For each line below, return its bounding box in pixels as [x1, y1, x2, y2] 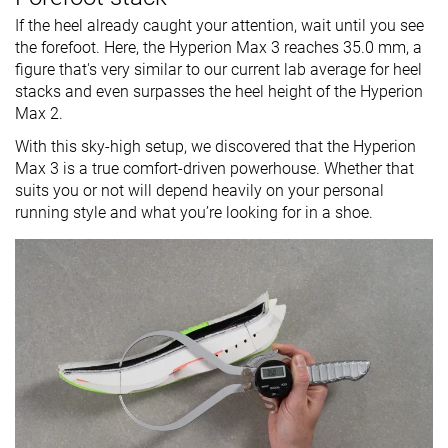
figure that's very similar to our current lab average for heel [15, 60, 422, 80]
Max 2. [15, 104, 63, 124]
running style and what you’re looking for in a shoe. [15, 203, 373, 223]
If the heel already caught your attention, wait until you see [15, 16, 424, 36]
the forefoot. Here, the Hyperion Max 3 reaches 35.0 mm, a [15, 38, 422, 58]
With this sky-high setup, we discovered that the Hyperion [15, 137, 416, 157]
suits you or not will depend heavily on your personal [15, 181, 384, 201]
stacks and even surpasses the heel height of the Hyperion [15, 82, 423, 102]
